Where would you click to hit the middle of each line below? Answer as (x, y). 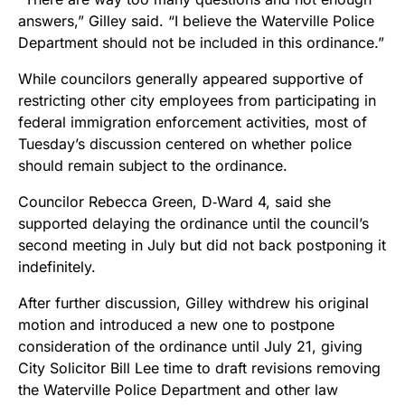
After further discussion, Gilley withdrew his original (193, 302)
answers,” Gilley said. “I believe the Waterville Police (196, 20)
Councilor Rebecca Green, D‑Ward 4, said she (174, 201)
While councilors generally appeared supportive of (191, 78)
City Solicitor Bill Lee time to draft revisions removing (199, 367)
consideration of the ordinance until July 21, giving (190, 346)
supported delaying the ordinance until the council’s (193, 223)
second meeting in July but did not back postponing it (202, 245)
